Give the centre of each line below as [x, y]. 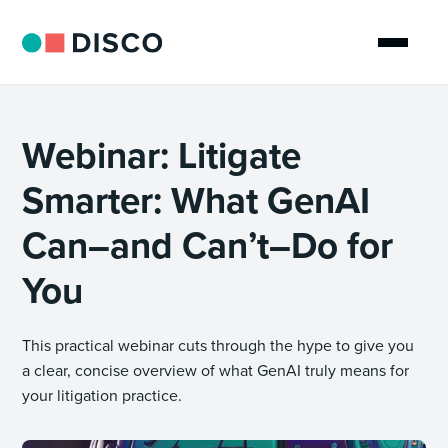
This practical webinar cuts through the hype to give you [218, 345]
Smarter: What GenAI [196, 200]
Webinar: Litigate [162, 155]
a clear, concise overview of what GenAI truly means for [216, 370]
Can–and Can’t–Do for [208, 245]
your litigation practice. [102, 395]
